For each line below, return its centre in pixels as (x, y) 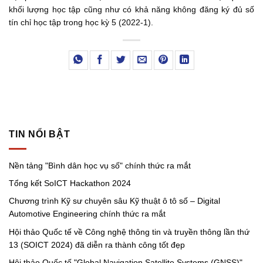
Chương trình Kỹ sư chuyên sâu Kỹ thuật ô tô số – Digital (114, 201)
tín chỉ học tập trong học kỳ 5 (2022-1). (82, 22)
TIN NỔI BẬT (40, 134)
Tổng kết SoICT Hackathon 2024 (70, 183)
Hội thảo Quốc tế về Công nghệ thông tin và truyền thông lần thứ (129, 232)
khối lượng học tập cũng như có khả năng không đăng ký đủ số (131, 9)
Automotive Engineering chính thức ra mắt (87, 214)
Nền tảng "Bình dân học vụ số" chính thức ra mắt (100, 165)
